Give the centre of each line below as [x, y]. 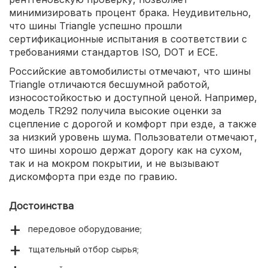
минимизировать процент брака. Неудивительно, [130, 12]
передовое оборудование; [85, 229]
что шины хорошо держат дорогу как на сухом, [126, 150]
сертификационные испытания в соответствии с [128, 39]
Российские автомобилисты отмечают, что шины [130, 71]
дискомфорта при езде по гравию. [93, 176]
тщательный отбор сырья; [83, 249]
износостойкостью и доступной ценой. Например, [133, 97]
